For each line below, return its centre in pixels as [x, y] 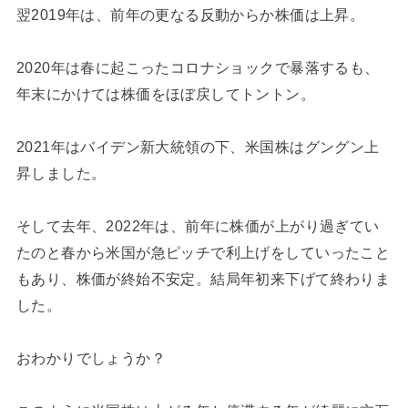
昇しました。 [61, 173]
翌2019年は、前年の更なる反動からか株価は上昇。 [190, 14]
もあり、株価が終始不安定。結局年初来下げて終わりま [203, 278]
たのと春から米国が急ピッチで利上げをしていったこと [203, 252]
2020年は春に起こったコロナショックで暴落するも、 [198, 67]
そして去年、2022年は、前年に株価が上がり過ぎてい [198, 225]
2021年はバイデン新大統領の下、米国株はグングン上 [198, 146]
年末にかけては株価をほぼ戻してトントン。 [166, 93]
